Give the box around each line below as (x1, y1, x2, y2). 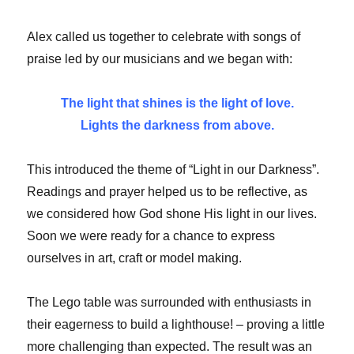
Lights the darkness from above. (80, 119, 274, 133)
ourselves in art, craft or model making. (27, 251, 243, 265)
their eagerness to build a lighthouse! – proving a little (27, 318, 326, 332)
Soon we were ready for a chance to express (27, 229, 276, 243)
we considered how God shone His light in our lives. (27, 207, 318, 221)
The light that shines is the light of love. (60, 96, 294, 111)
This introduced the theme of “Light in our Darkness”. (27, 163, 320, 177)
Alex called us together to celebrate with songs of (27, 30, 301, 44)
